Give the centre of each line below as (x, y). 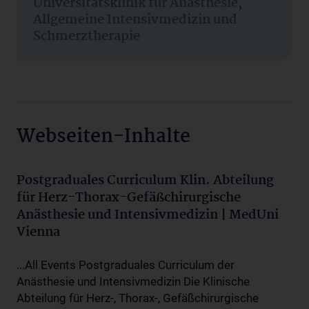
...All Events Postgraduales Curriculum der (126, 265)
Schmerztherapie (87, 37)
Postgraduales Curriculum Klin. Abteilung (145, 181)
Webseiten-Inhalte (103, 137)
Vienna (38, 232)
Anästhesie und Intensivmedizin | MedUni (148, 215)
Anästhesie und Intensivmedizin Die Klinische (133, 281)
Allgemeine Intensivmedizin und (135, 20)
